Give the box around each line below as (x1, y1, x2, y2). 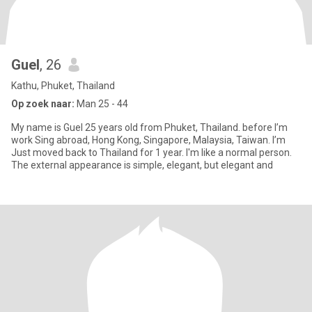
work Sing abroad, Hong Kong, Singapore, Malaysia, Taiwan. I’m (11, 134, 286, 146)
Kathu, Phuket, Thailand (11, 80, 115, 91)
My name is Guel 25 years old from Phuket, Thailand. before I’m (11, 122, 288, 133)
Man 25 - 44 (75, 98, 128, 109)
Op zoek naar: (11, 98, 75, 109)
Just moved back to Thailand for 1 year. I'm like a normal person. (11, 147, 292, 158)
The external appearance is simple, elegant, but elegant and (11, 159, 273, 171)
